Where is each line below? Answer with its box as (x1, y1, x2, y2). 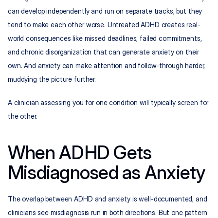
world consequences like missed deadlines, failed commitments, (8, 34, 202, 43)
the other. (8, 112, 37, 121)
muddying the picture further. (8, 75, 96, 84)
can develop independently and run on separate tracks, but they (8, 7, 202, 16)
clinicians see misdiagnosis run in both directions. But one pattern (8, 208, 207, 217)
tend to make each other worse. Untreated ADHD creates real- (8, 20, 200, 29)
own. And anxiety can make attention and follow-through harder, (8, 61, 205, 70)
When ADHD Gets (8, 141, 152, 164)
